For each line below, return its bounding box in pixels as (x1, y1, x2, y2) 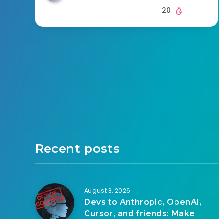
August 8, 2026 (84, 186, 131, 195)
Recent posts (35, 141, 120, 155)
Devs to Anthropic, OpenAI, (84, 197, 202, 207)
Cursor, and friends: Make (84, 208, 196, 218)
